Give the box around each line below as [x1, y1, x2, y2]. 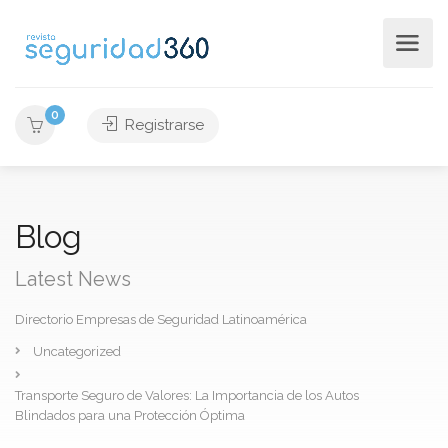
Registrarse [121, 116, 204, 134]
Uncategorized [33, 344, 121, 359]
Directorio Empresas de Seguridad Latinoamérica [15, 312, 307, 327]
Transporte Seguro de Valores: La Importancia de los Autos [15, 388, 359, 403]
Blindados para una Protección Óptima [15, 408, 245, 423]
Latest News [15, 267, 131, 291]
